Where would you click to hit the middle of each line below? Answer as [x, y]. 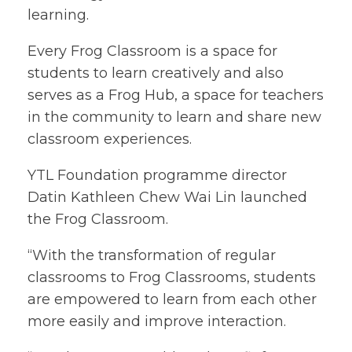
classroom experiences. [110, 139]
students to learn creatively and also [156, 73]
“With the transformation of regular [152, 255]
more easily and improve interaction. [157, 321]
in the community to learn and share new [174, 117]
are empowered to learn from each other [172, 299]
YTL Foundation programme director [157, 175]
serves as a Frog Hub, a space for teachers [176, 95]
